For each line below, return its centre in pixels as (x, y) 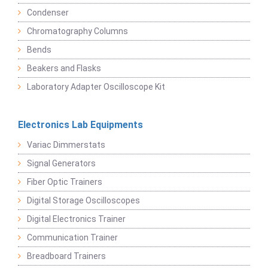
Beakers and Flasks (64, 68)
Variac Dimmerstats (66, 145)
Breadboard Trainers (66, 256)
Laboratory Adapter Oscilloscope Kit (96, 87)
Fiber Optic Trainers (65, 182)
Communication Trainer (72, 238)
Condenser (48, 13)
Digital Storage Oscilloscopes (83, 201)
